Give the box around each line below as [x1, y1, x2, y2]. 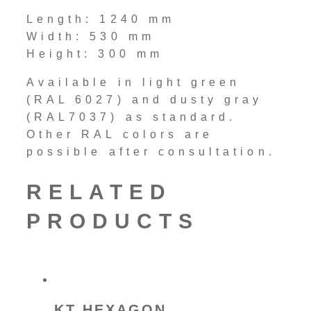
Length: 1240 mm [26, 13, 175, 26]
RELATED [26, 180, 172, 204]
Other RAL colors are [26, 128, 214, 141]
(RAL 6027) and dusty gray [26, 94, 263, 106]
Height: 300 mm [26, 48, 163, 60]
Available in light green [26, 76, 241, 89]
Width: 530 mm [26, 31, 155, 43]
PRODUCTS [26, 210, 199, 233]
